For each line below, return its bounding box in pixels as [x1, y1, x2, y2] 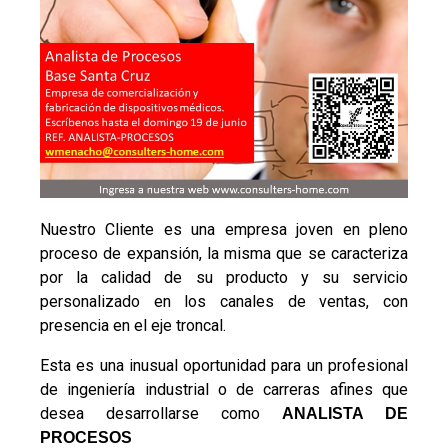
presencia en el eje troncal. [40, 316, 226, 336]
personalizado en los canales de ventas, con [40, 292, 408, 312]
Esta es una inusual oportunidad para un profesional [40, 356, 408, 376]
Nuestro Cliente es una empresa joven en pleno [40, 220, 408, 240]
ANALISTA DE [282, 405, 408, 423]
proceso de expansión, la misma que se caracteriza [40, 244, 408, 264]
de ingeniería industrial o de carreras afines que [40, 380, 408, 400]
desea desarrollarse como [40, 404, 282, 424]
